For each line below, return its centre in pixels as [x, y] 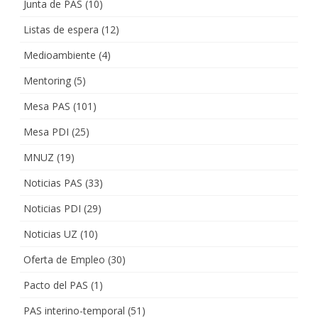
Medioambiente [60, 55]
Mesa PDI [46, 131]
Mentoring [47, 80]
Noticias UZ [50, 234]
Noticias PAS [53, 182]
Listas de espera [61, 29]
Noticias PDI [52, 208]
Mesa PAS [47, 106]
